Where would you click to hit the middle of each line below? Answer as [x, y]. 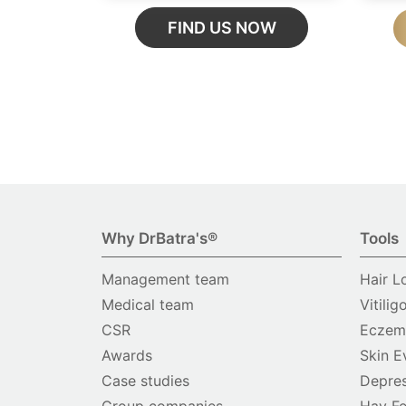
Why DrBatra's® [159, 239]
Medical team [148, 305]
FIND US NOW [222, 28]
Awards [127, 356]
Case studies [145, 381]
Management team [165, 280]
